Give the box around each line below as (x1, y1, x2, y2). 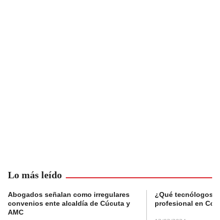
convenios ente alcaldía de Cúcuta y (8, 199, 130, 207)
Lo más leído (8, 169, 62, 180)
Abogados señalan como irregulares (8, 190, 130, 198)
